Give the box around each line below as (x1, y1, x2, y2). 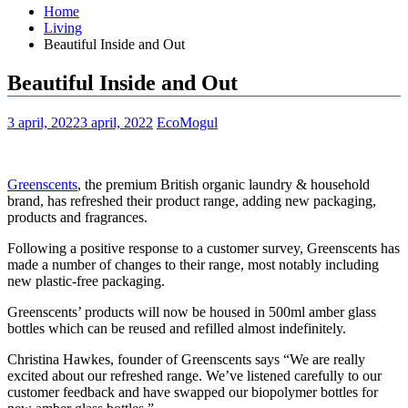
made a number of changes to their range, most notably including (7, 256, 379, 272)
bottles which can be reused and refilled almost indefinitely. (7, 320, 350, 336)
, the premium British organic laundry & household (77, 176, 370, 192)
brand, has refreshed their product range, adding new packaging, (7, 192, 376, 209)
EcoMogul (157, 114, 218, 130)
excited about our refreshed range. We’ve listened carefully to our (7, 367, 382, 383)
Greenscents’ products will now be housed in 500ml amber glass (7, 303, 376, 320)
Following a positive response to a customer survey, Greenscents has (7, 240, 400, 256)
